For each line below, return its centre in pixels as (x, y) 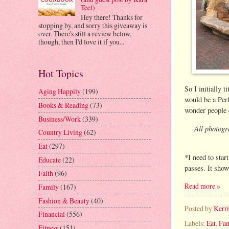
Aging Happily (60, 91)
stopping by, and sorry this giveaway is (93, 25)
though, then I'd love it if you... (81, 41)
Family (49, 187)
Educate (50, 159)
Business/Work (60, 119)
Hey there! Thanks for (111, 17)
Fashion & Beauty (64, 200)
